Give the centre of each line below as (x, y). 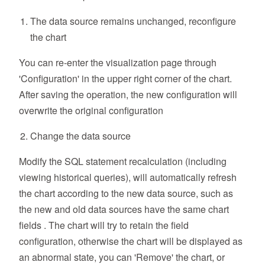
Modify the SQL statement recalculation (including (123, 161)
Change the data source (81, 136)
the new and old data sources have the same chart (124, 209)
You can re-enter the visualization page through (118, 63)
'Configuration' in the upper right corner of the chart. (125, 79)
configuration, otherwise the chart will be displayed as (131, 241)
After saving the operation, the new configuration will (128, 95)
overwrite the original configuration (91, 111)
